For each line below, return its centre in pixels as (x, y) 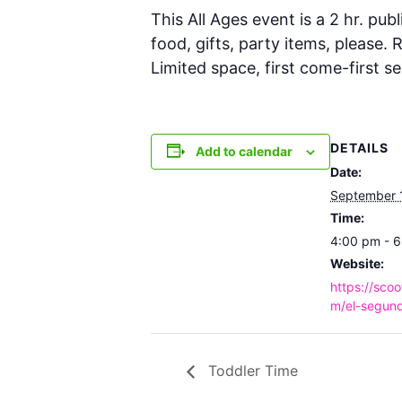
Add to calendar (244, 151)
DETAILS (359, 147)
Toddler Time (251, 371)
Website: (357, 263)
